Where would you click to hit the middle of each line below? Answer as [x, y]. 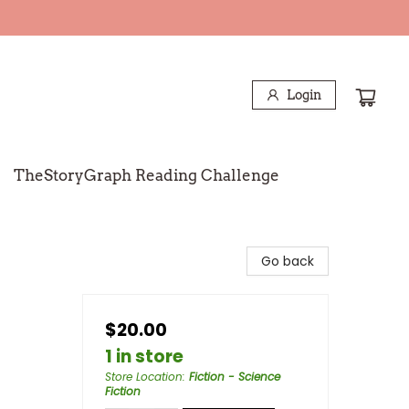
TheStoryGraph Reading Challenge [147, 175]
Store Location [144, 377]
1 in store [144, 357]
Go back [288, 261]
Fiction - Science [235, 377]
